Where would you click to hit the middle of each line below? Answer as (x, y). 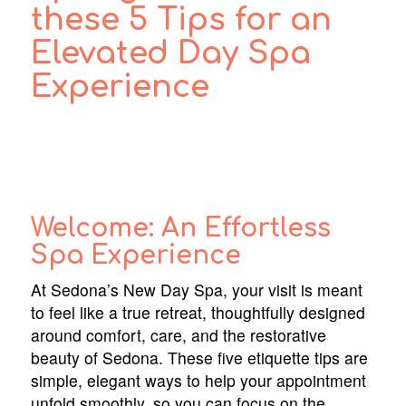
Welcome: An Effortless (180, 229)
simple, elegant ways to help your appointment (198, 381)
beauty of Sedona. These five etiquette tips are (199, 358)
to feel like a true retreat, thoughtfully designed (198, 313)
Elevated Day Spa (170, 54)
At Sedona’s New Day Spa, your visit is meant (196, 290)
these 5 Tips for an (181, 20)
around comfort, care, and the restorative (178, 335)
